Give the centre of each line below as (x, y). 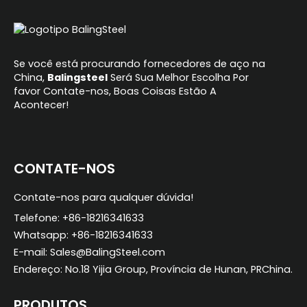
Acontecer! (41, 105)
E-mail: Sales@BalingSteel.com (89, 253)
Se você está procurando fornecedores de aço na (139, 64)
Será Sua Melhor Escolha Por (178, 78)
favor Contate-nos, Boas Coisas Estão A (115, 91)
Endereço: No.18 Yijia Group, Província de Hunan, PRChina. (153, 270)
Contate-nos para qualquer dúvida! (103, 198)
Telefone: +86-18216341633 (79, 218)
